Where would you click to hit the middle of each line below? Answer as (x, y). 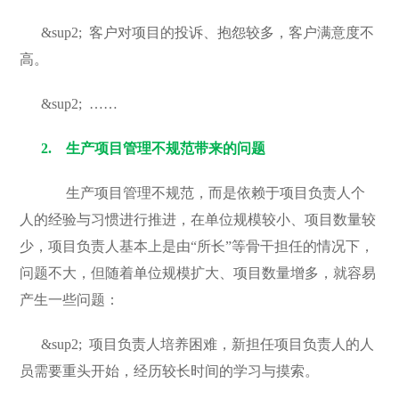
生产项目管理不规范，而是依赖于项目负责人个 (204, 193)
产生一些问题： (70, 300)
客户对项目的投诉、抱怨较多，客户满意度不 (228, 33)
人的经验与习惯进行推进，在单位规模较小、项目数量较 (198, 220)
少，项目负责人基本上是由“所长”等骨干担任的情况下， (197, 246)
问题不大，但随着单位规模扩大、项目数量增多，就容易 (198, 273)
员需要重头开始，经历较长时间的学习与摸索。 (170, 371)
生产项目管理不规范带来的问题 (166, 148)
